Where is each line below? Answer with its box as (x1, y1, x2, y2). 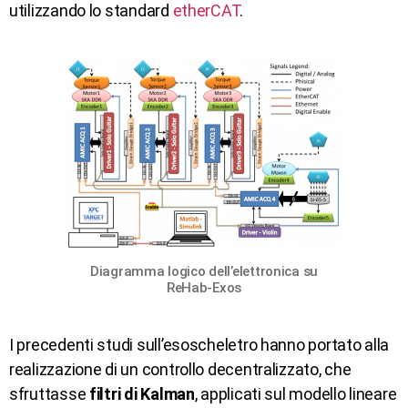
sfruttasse (9, 383, 90, 403)
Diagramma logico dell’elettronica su (89, 262, 319, 280)
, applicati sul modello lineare (194, 383, 397, 403)
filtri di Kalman (89, 383, 195, 403)
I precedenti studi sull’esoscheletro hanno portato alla (9, 334, 390, 354)
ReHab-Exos (166, 279, 242, 296)
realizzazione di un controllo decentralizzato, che (9, 359, 352, 379)
